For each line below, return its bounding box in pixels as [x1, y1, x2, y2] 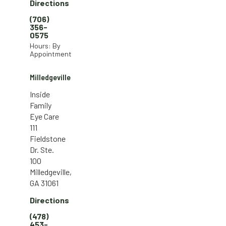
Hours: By [30, 41, 61, 50]
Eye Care [30, 111, 59, 121]
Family [30, 100, 51, 110]
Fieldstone [30, 133, 66, 143]
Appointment [30, 49, 72, 58]
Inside [30, 89, 50, 99]
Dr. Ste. [30, 144, 54, 154]
